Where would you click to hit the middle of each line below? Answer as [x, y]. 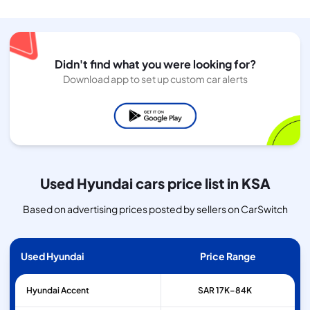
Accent [75, 291]
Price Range [228, 256]
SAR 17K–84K [225, 291]
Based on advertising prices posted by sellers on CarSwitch [155, 209]
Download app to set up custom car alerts [155, 79]
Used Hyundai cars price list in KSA [155, 183]
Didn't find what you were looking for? [155, 64]
